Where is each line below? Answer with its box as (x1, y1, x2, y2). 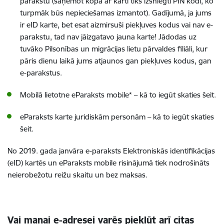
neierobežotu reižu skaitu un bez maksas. (7, 170, 147, 179)
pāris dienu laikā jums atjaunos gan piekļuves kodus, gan (20, 56, 211, 65)
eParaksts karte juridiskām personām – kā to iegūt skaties (20, 112, 214, 121)
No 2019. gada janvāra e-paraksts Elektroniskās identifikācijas (7, 146, 215, 155)
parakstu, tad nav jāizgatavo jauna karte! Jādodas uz (20, 32, 196, 41)
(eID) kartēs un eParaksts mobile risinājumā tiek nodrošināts (7, 158, 209, 167)
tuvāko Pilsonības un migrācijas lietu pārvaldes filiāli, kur (20, 44, 207, 53)
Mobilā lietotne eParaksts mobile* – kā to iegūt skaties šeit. (20, 90, 216, 99)
